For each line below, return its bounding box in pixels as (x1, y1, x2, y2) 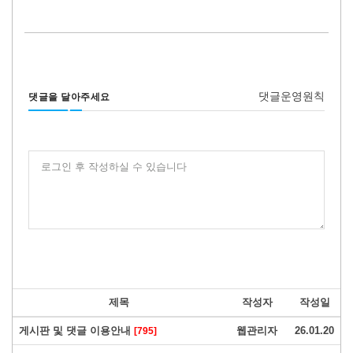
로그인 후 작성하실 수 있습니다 (41, 161, 188, 173)
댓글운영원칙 (258, 89, 325, 102)
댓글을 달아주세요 (28, 91, 110, 102)
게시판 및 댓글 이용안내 (19, 324, 134, 336)
